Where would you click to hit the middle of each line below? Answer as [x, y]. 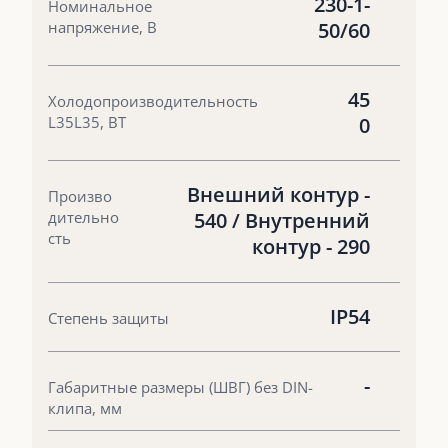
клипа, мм [85, 408]
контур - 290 [311, 247]
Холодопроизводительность [153, 100]
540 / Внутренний [282, 221]
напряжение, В [102, 26]
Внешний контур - [278, 195]
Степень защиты [108, 317]
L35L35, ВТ [87, 121]
